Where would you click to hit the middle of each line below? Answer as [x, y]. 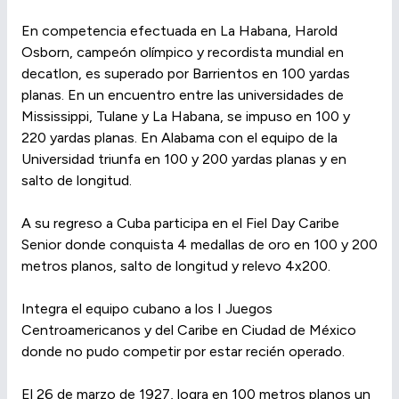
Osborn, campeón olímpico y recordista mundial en [183, 53]
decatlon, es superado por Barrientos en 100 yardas [186, 74]
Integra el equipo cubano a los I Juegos [147, 309]
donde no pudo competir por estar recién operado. [183, 352]
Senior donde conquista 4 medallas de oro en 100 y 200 [199, 245]
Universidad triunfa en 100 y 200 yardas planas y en [184, 159]
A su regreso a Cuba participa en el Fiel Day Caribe [180, 224]
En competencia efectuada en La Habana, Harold [179, 31]
